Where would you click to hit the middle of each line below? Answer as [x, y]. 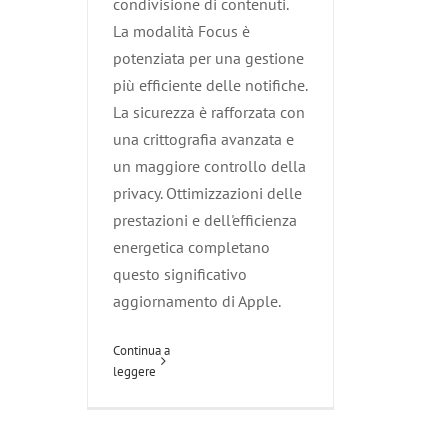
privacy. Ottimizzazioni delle [207, 193]
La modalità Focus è [181, 31]
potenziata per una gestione [208, 58]
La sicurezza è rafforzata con [209, 112]
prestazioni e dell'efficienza [205, 220]
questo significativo [180, 274]
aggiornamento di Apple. [197, 301]
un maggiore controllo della [209, 166]
